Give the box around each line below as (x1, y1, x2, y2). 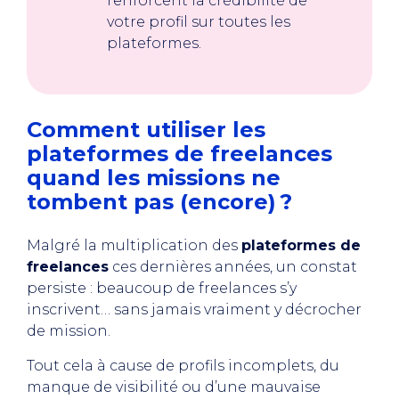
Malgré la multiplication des (27, 237, 241, 254)
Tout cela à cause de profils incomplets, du (27, 357, 339, 374)
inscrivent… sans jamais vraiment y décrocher (27, 301, 362, 318)
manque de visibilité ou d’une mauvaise (27, 379, 321, 395)
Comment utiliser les (27, 117, 265, 142)
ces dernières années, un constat (109, 258, 357, 275)
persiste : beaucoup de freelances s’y (27, 280, 297, 297)
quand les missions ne (27, 165, 281, 191)
